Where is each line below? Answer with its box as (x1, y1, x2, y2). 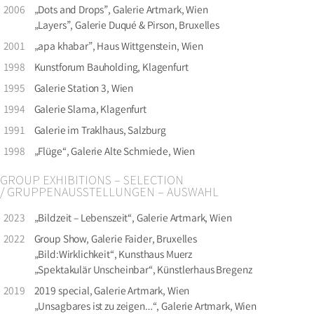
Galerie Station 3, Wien (34, 81, 134, 97)
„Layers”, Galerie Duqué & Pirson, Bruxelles (34, 18, 219, 34)
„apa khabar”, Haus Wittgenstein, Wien (34, 39, 203, 55)
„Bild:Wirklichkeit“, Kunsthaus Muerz (34, 247, 193, 264)
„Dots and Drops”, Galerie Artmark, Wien (34, 3, 208, 19)
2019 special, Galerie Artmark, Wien (34, 284, 190, 300)
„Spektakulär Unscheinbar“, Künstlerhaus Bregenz (34, 263, 252, 279)
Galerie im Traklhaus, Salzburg (34, 123, 166, 139)
